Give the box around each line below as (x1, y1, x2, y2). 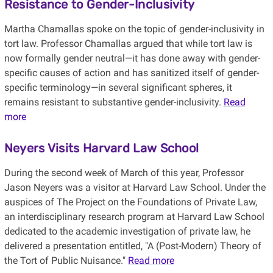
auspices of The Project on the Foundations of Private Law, (4, 196, 257, 208)
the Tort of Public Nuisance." (4, 255, 128, 267)
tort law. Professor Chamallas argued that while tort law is (4, 38, 252, 50)
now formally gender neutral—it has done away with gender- (4, 52, 260, 65)
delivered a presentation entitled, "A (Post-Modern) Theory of (4, 240, 261, 252)
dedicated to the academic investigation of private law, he (4, 225, 250, 238)
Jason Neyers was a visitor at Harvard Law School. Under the (4, 182, 266, 194)
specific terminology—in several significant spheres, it (4, 82, 232, 94)
